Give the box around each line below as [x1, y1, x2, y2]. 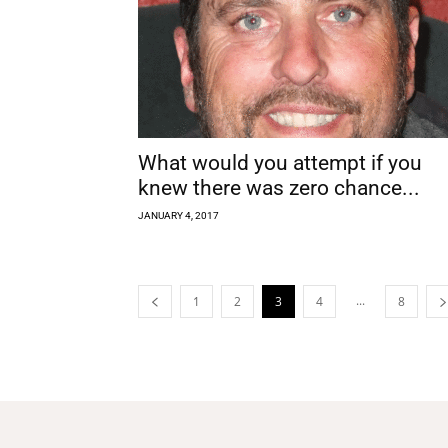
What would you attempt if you [138, 150, 422, 175]
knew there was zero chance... [138, 175, 420, 200]
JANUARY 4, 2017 [138, 209, 219, 221]
